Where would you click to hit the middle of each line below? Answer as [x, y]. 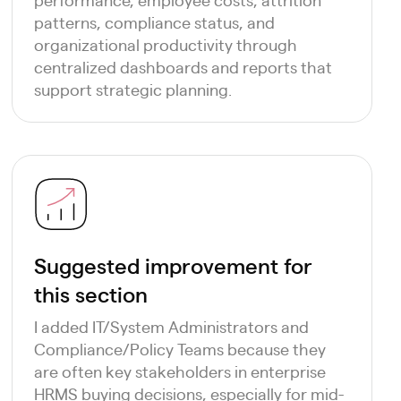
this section [91, 294]
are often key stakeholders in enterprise [180, 371]
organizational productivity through [166, 44]
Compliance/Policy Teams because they [180, 349]
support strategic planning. [133, 89]
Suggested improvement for [174, 265]
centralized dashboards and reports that [183, 67]
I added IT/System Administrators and [172, 326]
